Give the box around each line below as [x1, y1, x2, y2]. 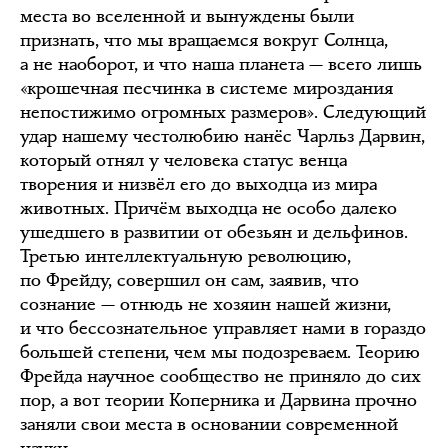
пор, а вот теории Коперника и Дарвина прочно [20, 387, 417, 412]
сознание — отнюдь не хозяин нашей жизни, [20, 291, 391, 316]
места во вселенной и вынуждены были [20, 3, 354, 28]
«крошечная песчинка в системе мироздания [20, 75, 393, 100]
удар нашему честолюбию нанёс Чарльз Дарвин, [20, 123, 425, 148]
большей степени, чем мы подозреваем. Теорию [20, 339, 420, 364]
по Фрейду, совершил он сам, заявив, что [20, 267, 359, 292]
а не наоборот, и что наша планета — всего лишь [20, 51, 422, 76]
